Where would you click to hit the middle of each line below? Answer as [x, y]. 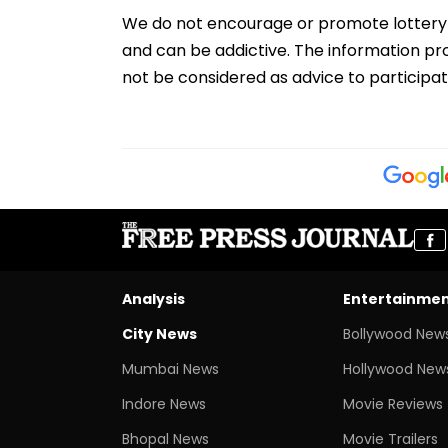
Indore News [164, 403]
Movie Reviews [392, 403]
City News [159, 333]
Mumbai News [170, 368]
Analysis [153, 298]
